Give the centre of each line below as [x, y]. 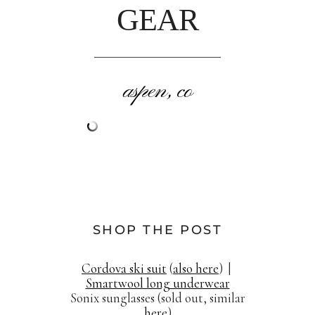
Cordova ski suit [124, 269]
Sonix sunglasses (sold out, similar [157, 298]
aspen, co [157, 92]
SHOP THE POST [157, 230]
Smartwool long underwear [157, 283]
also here [196, 269]
